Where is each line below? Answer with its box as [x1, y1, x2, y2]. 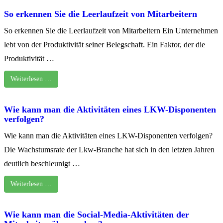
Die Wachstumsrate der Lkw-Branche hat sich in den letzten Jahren [4, 145, 215, 154]
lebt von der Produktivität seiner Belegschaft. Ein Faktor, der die [4, 40, 205, 49]
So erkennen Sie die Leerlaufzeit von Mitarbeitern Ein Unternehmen [4, 26, 218, 35]
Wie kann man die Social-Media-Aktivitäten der [4, 209, 189, 220]
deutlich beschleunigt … [4, 159, 80, 168]
